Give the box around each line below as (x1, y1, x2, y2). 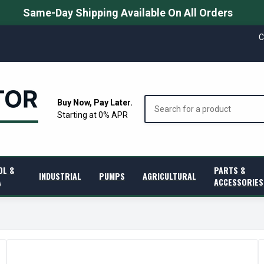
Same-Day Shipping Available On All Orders (22, 6, 233, 19)
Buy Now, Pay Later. (57, 97, 133, 107)
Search (144, 95, 171, 105)
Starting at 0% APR (57, 110, 128, 120)
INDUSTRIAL (39, 170, 82, 182)
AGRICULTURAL (143, 170, 197, 182)
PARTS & (214, 164, 246, 176)
